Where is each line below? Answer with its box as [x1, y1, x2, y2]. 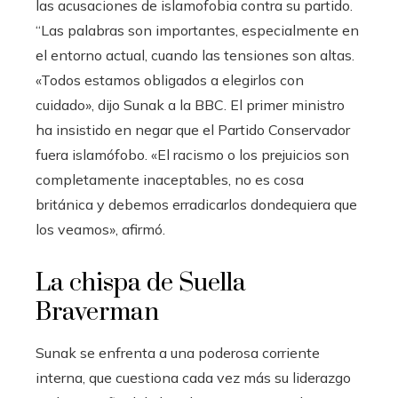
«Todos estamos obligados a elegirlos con [36, 71, 304, 90]
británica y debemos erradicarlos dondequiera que [36, 195, 357, 214]
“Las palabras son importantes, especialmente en [36, 21, 359, 40]
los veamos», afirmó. [36, 220, 165, 239]
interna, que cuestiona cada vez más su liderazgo [36, 369, 351, 387]
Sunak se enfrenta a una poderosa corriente [36, 344, 320, 362]
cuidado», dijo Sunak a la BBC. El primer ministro [36, 96, 345, 115]
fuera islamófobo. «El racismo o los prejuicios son [36, 146, 349, 164]
